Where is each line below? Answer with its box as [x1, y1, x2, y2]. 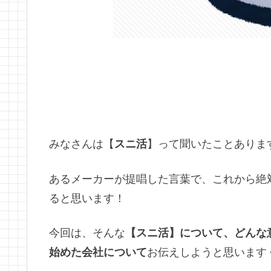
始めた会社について [49, 246, 147, 258]
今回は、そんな [49, 226, 125, 239]
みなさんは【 [49, 138, 114, 151]
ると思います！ [49, 192, 125, 204]
